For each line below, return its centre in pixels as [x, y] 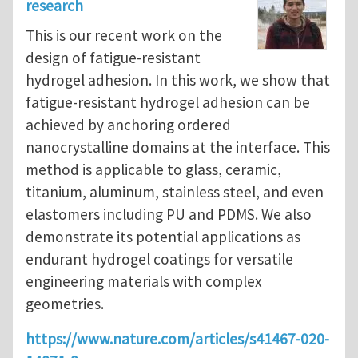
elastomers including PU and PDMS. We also [169, 215]
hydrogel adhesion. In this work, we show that [178, 80]
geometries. [65, 304]
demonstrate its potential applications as [163, 237]
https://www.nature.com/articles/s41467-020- [177, 339]
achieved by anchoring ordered [128, 125]
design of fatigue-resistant [113, 58]
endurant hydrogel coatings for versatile [159, 259]
